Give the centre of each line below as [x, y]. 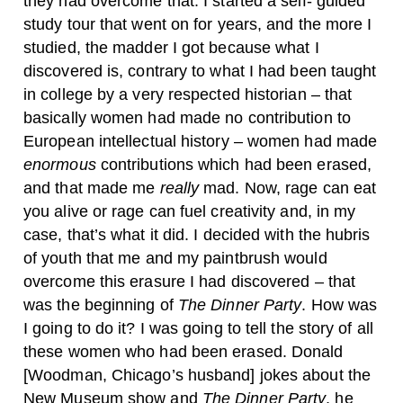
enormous [62, 164]
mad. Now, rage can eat [290, 188]
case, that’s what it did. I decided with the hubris [197, 234]
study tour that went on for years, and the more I [198, 24]
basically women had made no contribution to [187, 117]
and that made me [92, 188]
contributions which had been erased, [236, 164]
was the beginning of [101, 304]
